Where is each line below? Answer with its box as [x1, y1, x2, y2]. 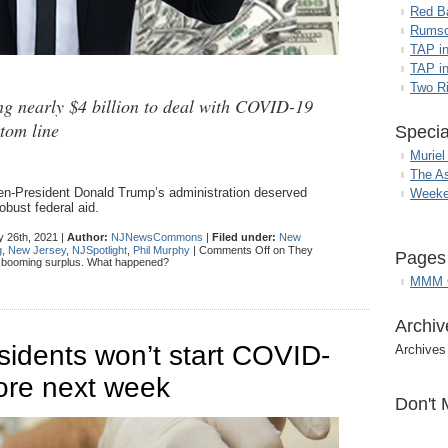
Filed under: [212, 231, 276, 244]
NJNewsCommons [111, 231, 203, 244]
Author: [67, 231, 108, 244]
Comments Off [199, 244, 270, 257]
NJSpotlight [72, 244, 127, 257]
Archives [395, 342, 446, 357]
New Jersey [8, 244, 66, 257]
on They [270, 244, 313, 257]
